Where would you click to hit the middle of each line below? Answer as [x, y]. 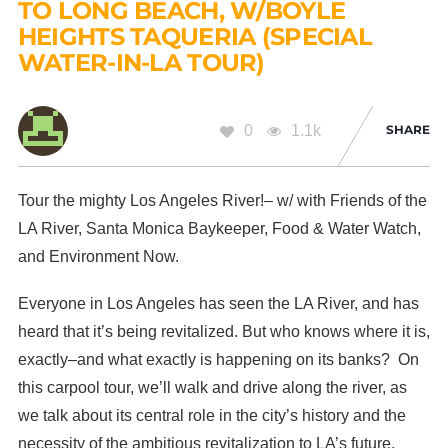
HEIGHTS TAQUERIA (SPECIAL [194, 37]
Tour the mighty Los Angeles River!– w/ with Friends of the [222, 201]
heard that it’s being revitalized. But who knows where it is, [223, 332]
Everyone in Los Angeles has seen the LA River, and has [218, 304]
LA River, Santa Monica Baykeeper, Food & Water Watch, [219, 229]
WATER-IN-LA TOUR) [141, 63]
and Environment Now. [98, 257]
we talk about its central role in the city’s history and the [211, 416]
